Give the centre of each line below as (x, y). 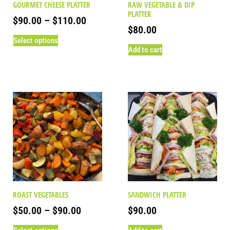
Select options (36, 41)
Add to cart (145, 50)
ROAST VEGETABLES (41, 194)
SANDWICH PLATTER (157, 194)
